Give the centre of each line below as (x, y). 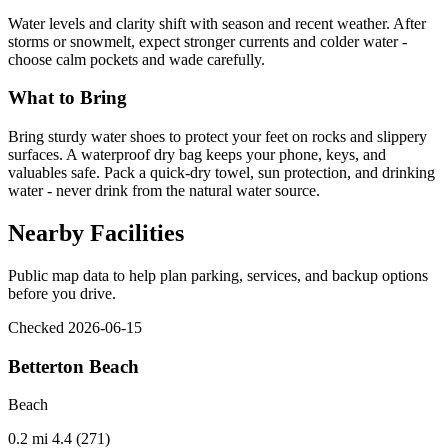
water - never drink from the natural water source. (164, 191)
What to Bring (67, 98)
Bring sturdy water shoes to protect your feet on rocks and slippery (217, 137)
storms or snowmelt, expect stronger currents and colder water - (207, 41)
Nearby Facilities (96, 233)
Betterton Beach (73, 366)
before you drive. (62, 293)
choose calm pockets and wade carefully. (136, 59)
